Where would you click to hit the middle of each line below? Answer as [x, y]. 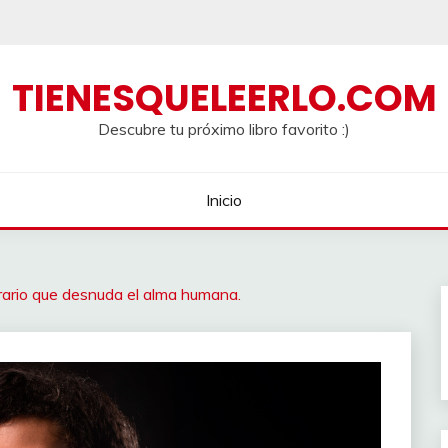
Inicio [224, 200]
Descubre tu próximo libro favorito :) [224, 129]
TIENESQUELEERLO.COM [224, 98]
